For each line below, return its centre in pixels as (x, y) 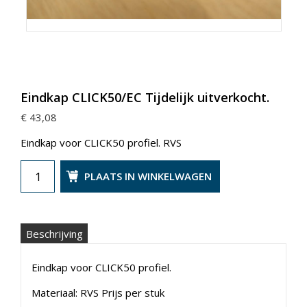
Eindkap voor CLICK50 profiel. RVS (101, 142)
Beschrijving (54, 233)
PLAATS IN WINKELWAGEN (148, 176)
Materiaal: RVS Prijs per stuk (98, 292)
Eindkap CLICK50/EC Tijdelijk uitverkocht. (145, 97)
